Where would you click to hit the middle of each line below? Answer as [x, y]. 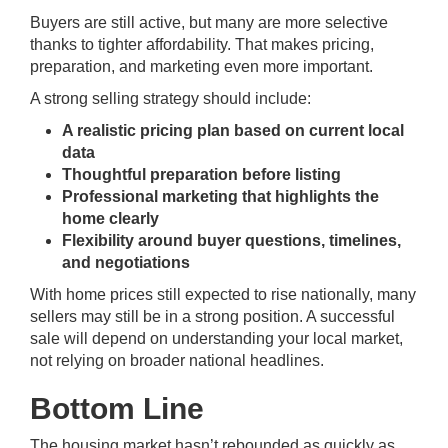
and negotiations [126, 263]
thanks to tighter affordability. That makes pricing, [202, 45]
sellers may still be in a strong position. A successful [212, 317]
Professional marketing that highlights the [220, 197]
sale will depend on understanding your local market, [216, 339]
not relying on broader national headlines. [177, 361]
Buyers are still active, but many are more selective [209, 23]
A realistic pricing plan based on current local [233, 131]
